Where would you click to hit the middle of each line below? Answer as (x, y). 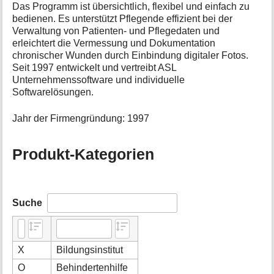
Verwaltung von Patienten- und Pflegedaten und (116, 31)
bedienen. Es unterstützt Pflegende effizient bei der (123, 19)
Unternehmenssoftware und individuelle (99, 80)
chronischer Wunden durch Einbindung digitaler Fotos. (131, 56)
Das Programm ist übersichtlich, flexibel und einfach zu (131, 7)
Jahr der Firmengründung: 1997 (81, 118)
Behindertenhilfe (92, 267)
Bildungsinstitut (90, 250)
